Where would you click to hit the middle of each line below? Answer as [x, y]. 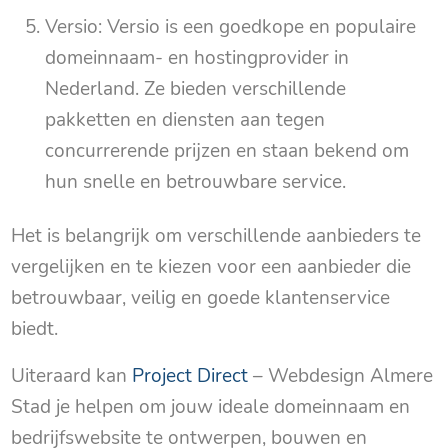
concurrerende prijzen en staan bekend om [227, 151]
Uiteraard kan [72, 376]
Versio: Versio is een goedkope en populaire [231, 27]
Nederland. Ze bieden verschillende [196, 89]
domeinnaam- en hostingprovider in [197, 58]
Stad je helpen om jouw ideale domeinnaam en [211, 407]
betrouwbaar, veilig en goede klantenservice [201, 298]
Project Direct [190, 376]
